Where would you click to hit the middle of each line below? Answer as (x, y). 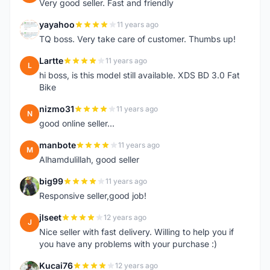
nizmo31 (57, 109)
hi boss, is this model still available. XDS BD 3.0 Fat (140, 75)
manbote (58, 145)
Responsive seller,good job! (93, 196)
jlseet (50, 217)
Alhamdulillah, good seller (89, 159)
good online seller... (77, 123)
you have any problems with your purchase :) (128, 244)
